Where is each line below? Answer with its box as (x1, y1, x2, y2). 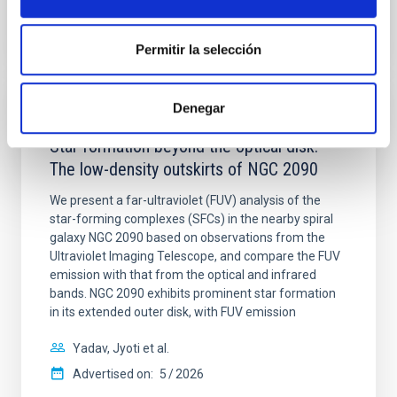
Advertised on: (73, 367, 153, 381)
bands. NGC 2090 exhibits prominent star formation (50, 286, 336, 300)
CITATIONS (50, 34, 114, 49)
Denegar (172, 99, 225, 115)
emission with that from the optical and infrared (50, 268, 316, 282)
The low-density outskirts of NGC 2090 (50, 159, 318, 180)
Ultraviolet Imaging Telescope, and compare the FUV (50, 249, 340, 263)
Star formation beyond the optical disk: (50, 136, 318, 157)
